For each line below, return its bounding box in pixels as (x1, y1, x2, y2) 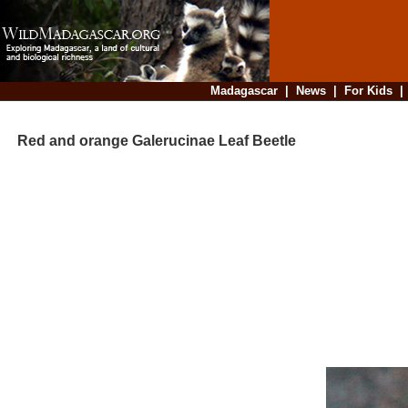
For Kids (343, 84, 393, 97)
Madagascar (209, 84, 278, 97)
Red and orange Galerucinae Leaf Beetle (3, 133, 296, 149)
